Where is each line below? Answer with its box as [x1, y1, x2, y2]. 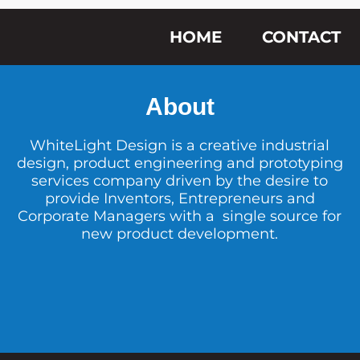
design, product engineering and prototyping [16, 154, 343, 173]
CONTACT [261, 27, 341, 47]
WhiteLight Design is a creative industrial [30, 137, 330, 155]
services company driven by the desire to [31, 172, 329, 190]
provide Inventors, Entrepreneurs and [44, 190, 315, 208]
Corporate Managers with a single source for [18, 207, 342, 226]
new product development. [81, 225, 279, 243]
